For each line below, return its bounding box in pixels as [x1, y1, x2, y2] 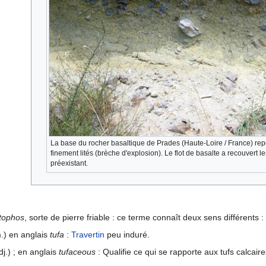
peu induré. [104, 229, 150, 239]
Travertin [71, 229, 104, 239]
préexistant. [50, 159, 88, 167]
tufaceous [59, 246, 96, 256]
